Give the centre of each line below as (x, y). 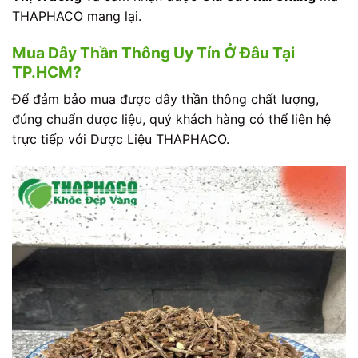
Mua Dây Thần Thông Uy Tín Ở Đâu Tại (153, 53)
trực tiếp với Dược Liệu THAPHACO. (121, 139)
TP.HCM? (47, 72)
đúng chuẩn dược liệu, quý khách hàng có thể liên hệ (171, 119)
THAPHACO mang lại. (77, 16)
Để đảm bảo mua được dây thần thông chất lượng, (165, 99)
